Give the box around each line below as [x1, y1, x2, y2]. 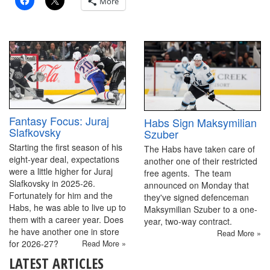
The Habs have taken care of [144, 143, 255, 155]
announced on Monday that [144, 179, 249, 192]
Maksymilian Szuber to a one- [144, 203, 257, 216]
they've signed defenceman [144, 191, 249, 204]
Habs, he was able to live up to [9, 201, 126, 214]
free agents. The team [144, 167, 231, 180]
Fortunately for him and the [9, 189, 113, 202]
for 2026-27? [9, 237, 58, 250]
